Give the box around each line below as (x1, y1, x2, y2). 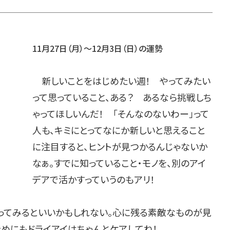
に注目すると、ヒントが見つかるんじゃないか (32, 140, 207, 153)
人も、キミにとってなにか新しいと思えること (32, 123, 205, 137)
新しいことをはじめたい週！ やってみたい (32, 74, 210, 87)
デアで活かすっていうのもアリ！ (32, 172, 164, 186)
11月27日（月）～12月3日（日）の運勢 (32, 42, 163, 54)
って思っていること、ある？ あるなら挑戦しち (32, 90, 212, 104)
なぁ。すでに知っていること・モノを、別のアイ (32, 156, 206, 169)
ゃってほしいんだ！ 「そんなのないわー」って (32, 107, 209, 120)
